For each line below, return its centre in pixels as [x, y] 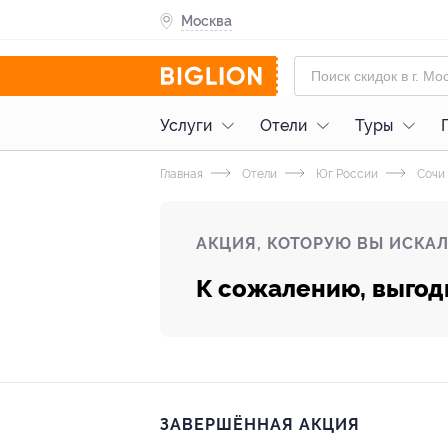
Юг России [345, 174]
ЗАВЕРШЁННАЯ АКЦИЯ [260, 424]
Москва [206, 20]
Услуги [186, 125]
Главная [181, 174]
